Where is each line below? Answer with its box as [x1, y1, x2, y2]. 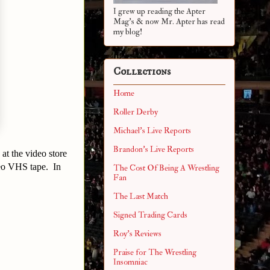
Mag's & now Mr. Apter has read [113, 16, 225, 27]
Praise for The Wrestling [113, 247, 196, 258]
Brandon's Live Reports [113, 144, 194, 155]
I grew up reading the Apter [113, 5, 206, 16]
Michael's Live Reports [113, 125, 191, 136]
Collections [113, 65, 171, 79]
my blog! [113, 26, 142, 37]
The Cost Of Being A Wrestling [113, 163, 219, 174]
